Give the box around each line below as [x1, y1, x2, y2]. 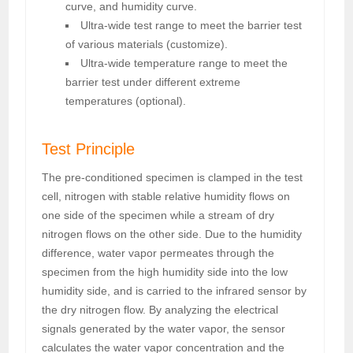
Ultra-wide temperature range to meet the [80, 56, 288, 69]
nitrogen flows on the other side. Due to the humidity [42, 227, 303, 240]
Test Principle [42, 139, 136, 158]
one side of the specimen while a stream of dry [42, 208, 275, 221]
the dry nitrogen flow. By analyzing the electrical [42, 303, 279, 316]
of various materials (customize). [65, 37, 229, 50]
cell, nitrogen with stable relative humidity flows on [42, 189, 291, 203]
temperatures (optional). [65, 94, 187, 107]
